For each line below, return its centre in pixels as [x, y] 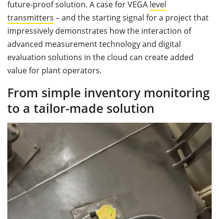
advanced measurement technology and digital [94, 44]
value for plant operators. [55, 71]
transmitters [31, 18]
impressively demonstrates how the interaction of [99, 31]
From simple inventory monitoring [109, 93]
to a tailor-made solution [81, 109]
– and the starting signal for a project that [131, 18]
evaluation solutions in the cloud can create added [100, 57]
